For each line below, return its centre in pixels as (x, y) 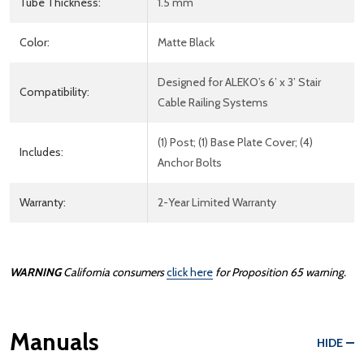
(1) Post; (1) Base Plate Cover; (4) (235, 142)
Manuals (54, 341)
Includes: (41, 152)
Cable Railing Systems (213, 102)
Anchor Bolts (190, 162)
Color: (35, 42)
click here (190, 272)
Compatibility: (54, 91)
